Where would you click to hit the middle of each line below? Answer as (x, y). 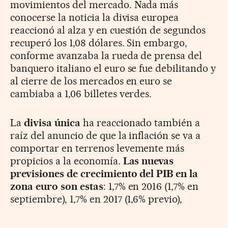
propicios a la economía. (67, 161)
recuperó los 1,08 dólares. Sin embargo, (99, 43)
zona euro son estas (57, 187)
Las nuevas (148, 161)
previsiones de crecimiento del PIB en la (104, 174)
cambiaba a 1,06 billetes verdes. (81, 94)
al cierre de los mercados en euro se (91, 81)
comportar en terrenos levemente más (97, 148)
